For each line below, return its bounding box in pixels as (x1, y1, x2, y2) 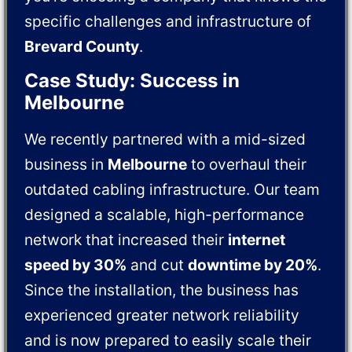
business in (24, 155, 108, 174)
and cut (126, 255, 189, 275)
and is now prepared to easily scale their (24, 331, 312, 350)
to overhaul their (187, 155, 307, 174)
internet (228, 230, 286, 250)
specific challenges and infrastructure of (24, 11, 312, 31)
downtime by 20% (188, 255, 318, 275)
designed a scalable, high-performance (24, 205, 305, 225)
